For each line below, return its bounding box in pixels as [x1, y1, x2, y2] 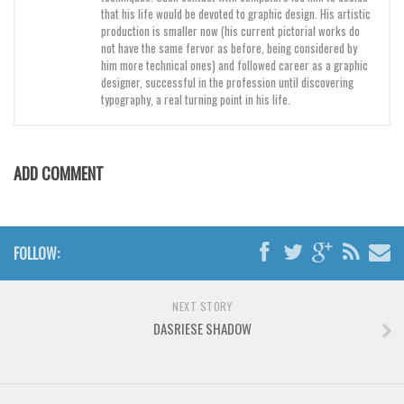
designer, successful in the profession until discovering [101, 73, 353, 92]
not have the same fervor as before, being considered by [101, 39, 357, 58]
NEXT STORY [172, 298, 232, 315]
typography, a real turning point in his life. [101, 90, 290, 109]
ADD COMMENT [14, 161, 104, 186]
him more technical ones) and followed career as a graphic [101, 56, 368, 75]
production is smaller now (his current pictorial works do [101, 22, 360, 41]
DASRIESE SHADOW [152, 318, 252, 339]
